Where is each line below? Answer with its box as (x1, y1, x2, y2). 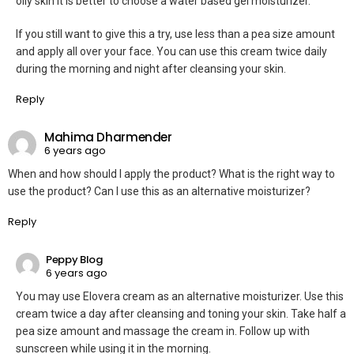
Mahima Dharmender (44, 129, 172, 146)
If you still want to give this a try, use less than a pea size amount (16, 27, 335, 40)
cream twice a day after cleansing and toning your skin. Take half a (16, 307, 346, 320)
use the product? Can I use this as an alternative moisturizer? (8, 184, 311, 198)
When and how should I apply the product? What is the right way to (8, 167, 335, 180)
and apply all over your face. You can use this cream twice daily (16, 44, 327, 58)
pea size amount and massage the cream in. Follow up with (16, 324, 310, 337)
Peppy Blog (46, 252, 103, 268)
